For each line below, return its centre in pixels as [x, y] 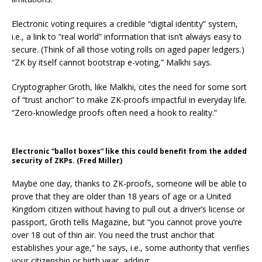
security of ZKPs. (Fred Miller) [67, 161]
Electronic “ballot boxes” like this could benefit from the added [129, 151]
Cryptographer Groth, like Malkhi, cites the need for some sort [129, 87]
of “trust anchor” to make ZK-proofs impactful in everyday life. [129, 100]
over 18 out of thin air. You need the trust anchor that [113, 235]
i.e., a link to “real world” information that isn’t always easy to [127, 37]
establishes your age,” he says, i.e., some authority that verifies [131, 248]
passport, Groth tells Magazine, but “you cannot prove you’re [127, 222]
